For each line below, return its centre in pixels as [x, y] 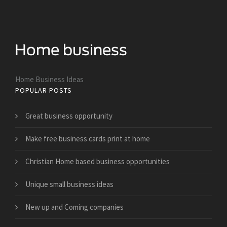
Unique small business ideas [69, 184]
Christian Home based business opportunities [98, 162]
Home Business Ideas [49, 80]
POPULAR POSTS [44, 90]
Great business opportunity [69, 116]
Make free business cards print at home [88, 139]
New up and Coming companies [74, 207]
